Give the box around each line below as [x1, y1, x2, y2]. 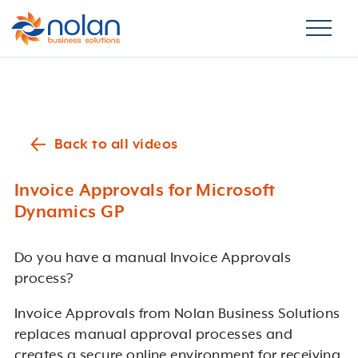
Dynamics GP [14, 203, 125, 222]
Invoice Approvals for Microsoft [14, 181, 276, 201]
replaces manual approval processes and [14, 327, 293, 343]
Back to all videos [54, 137, 178, 153]
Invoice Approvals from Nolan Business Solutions [14, 306, 340, 322]
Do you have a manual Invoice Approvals [14, 250, 292, 266]
